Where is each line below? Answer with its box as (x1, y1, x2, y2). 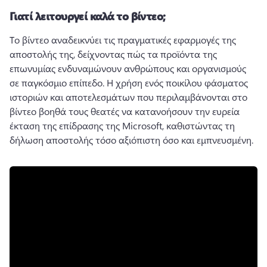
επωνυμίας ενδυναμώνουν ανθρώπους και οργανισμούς (10, 62, 246, 74)
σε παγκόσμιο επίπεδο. (10, 76, 107, 89)
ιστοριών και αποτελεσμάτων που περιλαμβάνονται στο (10, 91, 247, 103)
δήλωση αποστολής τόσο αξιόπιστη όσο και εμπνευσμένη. (10, 133, 253, 146)
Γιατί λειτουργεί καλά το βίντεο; (10, 9, 166, 23)
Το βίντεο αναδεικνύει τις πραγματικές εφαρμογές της (10, 33, 236, 46)
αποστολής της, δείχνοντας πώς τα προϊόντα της (10, 48, 217, 60)
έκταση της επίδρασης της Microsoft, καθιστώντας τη (10, 119, 235, 132)
